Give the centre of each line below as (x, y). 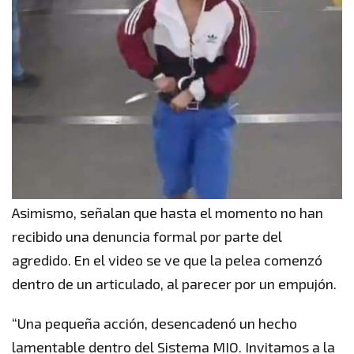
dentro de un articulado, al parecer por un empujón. (174, 283)
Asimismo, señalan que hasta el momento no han (168, 212)
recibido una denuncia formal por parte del (147, 236)
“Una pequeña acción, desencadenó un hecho (154, 323)
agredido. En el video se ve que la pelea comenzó (167, 260)
